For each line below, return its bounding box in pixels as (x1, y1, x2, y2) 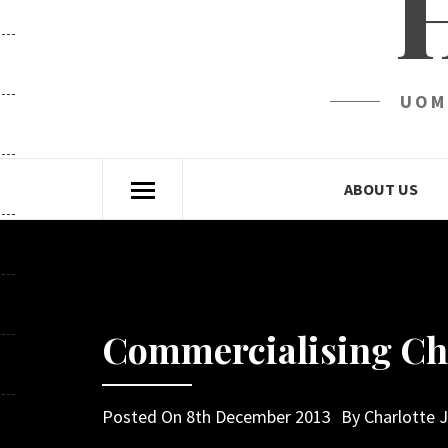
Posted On (102, 405, 186, 428)
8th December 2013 (186, 405, 331, 428)
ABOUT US (344, 179, 418, 199)
